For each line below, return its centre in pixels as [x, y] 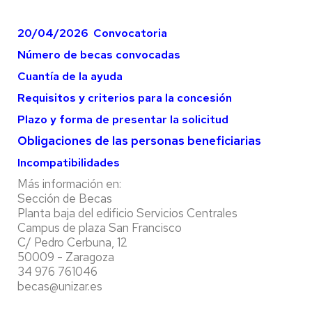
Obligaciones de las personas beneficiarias [139, 141]
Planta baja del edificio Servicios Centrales [127, 213]
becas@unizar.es [60, 286]
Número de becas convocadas [99, 55]
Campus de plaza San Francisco [100, 228]
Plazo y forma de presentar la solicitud [123, 119]
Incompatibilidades [69, 163]
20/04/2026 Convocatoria [92, 33]
